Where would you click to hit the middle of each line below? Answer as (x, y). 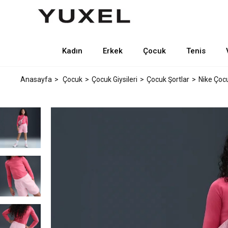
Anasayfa (36, 79)
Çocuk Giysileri (115, 79)
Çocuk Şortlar (168, 79)
